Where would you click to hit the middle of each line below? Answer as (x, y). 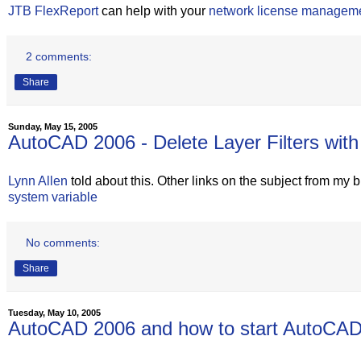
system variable (53, 197)
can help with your (154, 11)
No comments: (63, 242)
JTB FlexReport (53, 11)
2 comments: (59, 57)
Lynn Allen (38, 180)
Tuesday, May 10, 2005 (54, 312)
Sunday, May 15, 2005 (53, 127)
